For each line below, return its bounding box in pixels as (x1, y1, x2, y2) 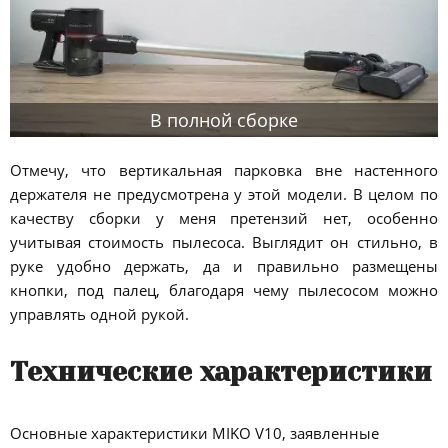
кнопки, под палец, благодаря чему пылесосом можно (10, 279, 438, 300)
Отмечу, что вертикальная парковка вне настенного (10, 159, 438, 180)
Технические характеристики (10, 355, 432, 388)
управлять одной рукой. (10, 303, 189, 324)
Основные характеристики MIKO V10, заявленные (10, 423, 379, 444)
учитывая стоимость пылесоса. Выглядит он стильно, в (10, 231, 438, 252)
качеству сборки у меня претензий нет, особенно (10, 207, 438, 228)
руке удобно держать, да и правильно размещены (10, 255, 438, 276)
